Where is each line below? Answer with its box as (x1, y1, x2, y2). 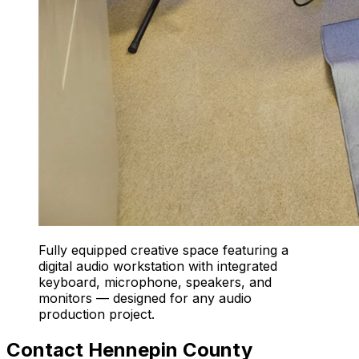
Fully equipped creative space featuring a (38, 242, 288, 259)
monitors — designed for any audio (38, 290, 252, 307)
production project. (38, 306, 155, 323)
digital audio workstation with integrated (38, 258, 277, 275)
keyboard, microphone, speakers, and (38, 274, 272, 291)
